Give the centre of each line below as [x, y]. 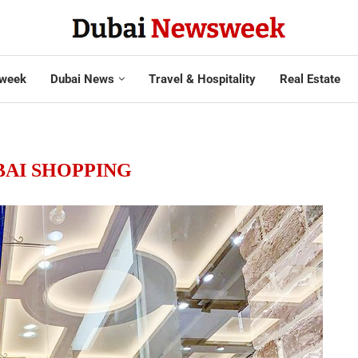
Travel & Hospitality [202, 79]
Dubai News [82, 79]
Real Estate [310, 79]
